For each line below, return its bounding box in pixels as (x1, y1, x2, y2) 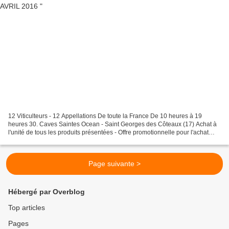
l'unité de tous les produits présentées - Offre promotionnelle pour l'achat (8, 129, 209, 136)
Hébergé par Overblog (8, 188, 85, 196)
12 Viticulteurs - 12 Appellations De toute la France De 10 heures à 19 (8, 112, 202, 120)
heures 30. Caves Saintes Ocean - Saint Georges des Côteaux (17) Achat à (8, 121, 217, 128)
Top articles (8, 203, 45, 212)
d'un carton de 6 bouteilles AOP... (8, 137, 99, 145)
